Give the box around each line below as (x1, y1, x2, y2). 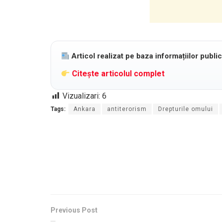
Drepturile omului (158, 106, 213, 113)
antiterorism (107, 106, 147, 113)
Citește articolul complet (70, 69, 165, 79)
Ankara (73, 106, 96, 113)
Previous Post (51, 206, 98, 215)
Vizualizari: (62, 91, 100, 101)
